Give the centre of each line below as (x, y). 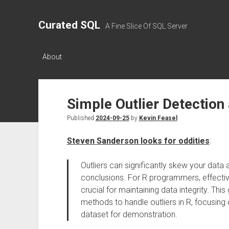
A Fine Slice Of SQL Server (146, 26)
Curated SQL (69, 25)
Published (81, 118)
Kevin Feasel (158, 118)
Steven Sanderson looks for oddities (138, 141)
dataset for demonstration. (129, 214)
